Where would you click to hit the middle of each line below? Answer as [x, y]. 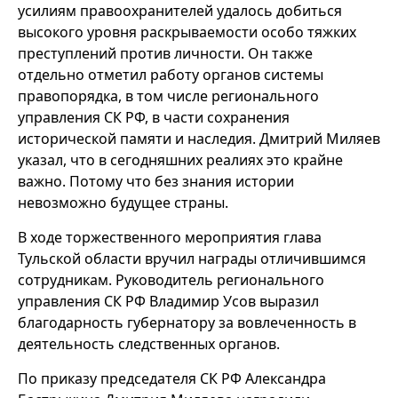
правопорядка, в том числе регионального [168, 96]
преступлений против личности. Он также [165, 53]
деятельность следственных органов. [149, 343]
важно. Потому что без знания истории [156, 181]
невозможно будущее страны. [123, 202]
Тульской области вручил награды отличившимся [192, 258]
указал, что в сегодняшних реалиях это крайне [180, 159]
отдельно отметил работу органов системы [171, 74]
